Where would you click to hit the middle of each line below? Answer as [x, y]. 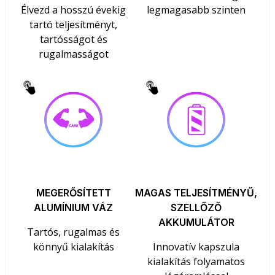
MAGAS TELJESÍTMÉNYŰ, [196, 193]
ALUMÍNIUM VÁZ [74, 208]
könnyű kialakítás [73, 247]
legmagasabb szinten [196, 10]
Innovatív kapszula [196, 247]
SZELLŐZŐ [196, 208]
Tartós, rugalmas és [74, 232]
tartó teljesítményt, [74, 24]
